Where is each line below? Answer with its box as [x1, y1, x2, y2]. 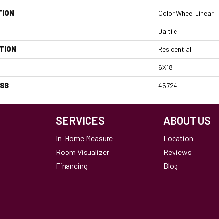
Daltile [158, 27, 177, 35]
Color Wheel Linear [158, 9, 214, 17]
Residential [158, 45, 191, 53]
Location [163, 133, 193, 143]
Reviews [163, 147, 192, 156]
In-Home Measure [56, 133, 113, 143]
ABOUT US [163, 114, 211, 127]
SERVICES [56, 114, 105, 127]
